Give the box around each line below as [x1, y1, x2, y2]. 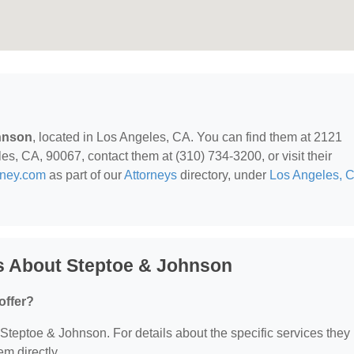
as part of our [46, 168, 124, 182]
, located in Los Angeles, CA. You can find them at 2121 [32, 130, 342, 144]
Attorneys [124, 168, 177, 182]
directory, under [177, 168, 269, 182]
